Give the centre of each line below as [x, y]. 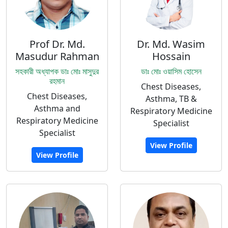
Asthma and [57, 108]
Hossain [171, 56]
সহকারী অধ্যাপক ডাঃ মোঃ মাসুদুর [57, 71]
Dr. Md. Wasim [171, 44]
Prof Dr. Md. [57, 44]
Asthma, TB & [171, 99]
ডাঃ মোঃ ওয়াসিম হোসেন [171, 71]
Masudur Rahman [57, 56]
